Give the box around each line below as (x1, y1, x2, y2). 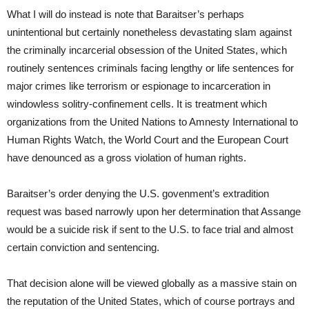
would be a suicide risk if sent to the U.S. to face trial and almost (7, 223, 293, 235)
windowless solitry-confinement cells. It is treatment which (7, 97, 267, 110)
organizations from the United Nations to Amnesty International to (7, 115, 298, 128)
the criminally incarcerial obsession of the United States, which (7, 43, 287, 56)
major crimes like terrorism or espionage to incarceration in (7, 79, 270, 92)
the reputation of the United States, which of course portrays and (7, 295, 295, 307)
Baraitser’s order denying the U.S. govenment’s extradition (7, 187, 269, 199)
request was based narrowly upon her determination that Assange (7, 205, 301, 217)
